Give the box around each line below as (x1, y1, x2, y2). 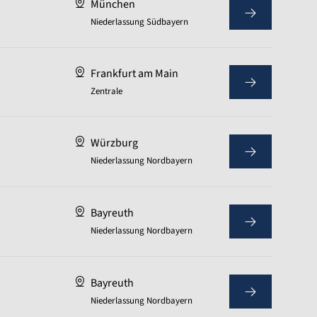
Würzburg (91, 135, 138, 151)
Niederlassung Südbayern (91, 16, 188, 28)
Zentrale (91, 85, 122, 98)
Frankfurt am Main (91, 66, 178, 81)
